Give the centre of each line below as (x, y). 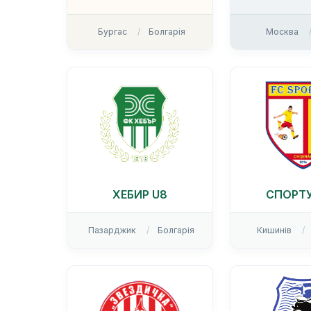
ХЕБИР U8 (140, 195)
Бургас (112, 32)
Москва (283, 32)
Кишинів (275, 230)
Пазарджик (112, 230)
